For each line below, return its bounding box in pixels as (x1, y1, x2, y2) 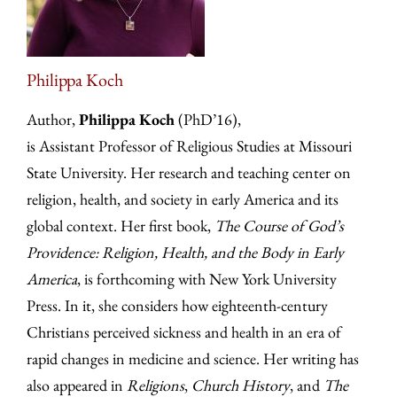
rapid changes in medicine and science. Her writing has (27, 348, 359, 370)
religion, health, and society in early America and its (27, 189, 339, 210)
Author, (27, 109, 79, 130)
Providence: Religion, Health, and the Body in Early (27, 242, 344, 263)
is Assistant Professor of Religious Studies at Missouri (27, 136, 352, 157)
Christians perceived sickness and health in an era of (27, 322, 341, 343)
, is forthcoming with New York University (77, 269, 337, 290)
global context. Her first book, (27, 215, 214, 237)
